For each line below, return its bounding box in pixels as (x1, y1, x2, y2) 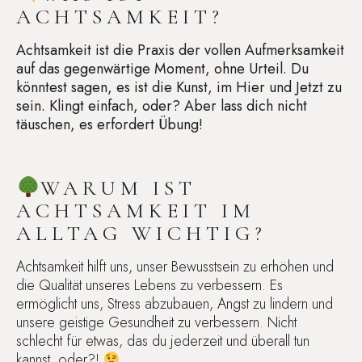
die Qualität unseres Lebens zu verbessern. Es (16, 275, 283, 297)
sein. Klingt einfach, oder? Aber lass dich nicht (16, 95, 307, 116)
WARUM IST (40, 175, 196, 201)
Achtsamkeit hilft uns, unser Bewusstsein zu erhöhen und (16, 256, 334, 278)
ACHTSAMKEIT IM (16, 198, 255, 224)
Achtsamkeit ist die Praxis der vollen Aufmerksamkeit (16, 39, 344, 61)
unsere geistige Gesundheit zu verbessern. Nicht (16, 312, 297, 334)
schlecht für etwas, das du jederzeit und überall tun (16, 330, 309, 352)
